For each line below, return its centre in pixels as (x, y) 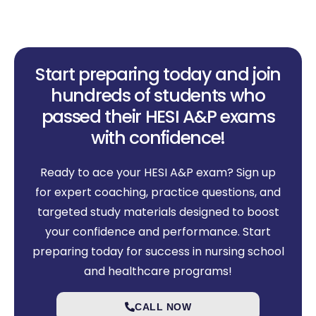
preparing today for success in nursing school (158, 252)
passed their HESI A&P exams (158, 117)
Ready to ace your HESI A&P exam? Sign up (158, 173)
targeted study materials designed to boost (158, 212)
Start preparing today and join (158, 75)
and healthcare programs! (158, 272)
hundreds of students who (158, 96)
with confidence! (158, 138)
